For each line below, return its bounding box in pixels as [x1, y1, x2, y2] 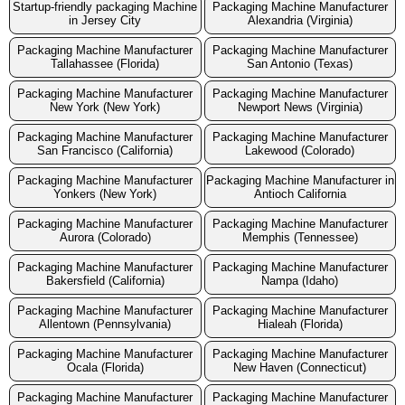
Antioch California [253, 187, 346, 202]
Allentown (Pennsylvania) [39, 317, 172, 332]
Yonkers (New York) [53, 187, 157, 202]
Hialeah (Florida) [257, 317, 343, 332]
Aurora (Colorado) [59, 231, 151, 245]
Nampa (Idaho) [261, 274, 339, 288]
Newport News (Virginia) [237, 100, 363, 115]
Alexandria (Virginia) [247, 14, 353, 28]
